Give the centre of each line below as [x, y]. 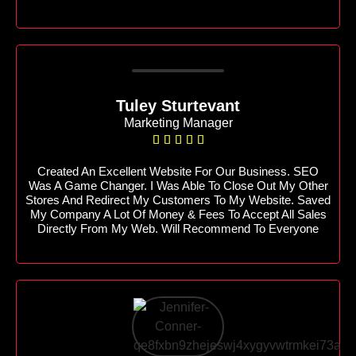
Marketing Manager [178, 122]
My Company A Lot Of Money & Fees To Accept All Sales [178, 214]
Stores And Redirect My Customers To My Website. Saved [178, 199]
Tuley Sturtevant [178, 105]
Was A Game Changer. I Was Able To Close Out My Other [178, 185]
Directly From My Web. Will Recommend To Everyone [178, 228]
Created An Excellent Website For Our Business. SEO [178, 171]
